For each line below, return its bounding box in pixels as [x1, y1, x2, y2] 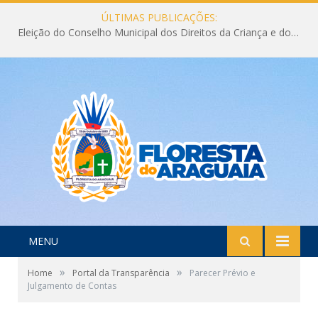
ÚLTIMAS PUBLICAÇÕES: [101, 11, 217, 24]
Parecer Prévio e [190, 267, 256, 279]
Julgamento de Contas [28, 280, 116, 292]
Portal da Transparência [72, 267, 170, 279]
